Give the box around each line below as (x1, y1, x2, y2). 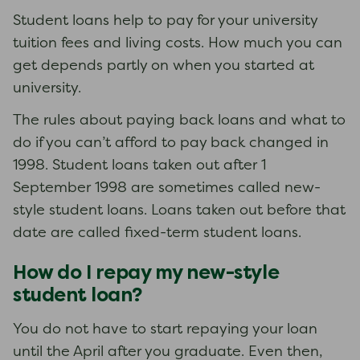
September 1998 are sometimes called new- (13, 182, 321, 195)
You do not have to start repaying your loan (13, 323, 317, 337)
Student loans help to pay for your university (13, 14, 317, 28)
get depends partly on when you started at (13, 59, 314, 73)
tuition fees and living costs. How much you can (13, 37, 342, 51)
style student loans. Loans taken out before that (13, 204, 346, 218)
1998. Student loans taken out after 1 (13, 159, 266, 173)
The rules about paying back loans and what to (13, 114, 346, 128)
